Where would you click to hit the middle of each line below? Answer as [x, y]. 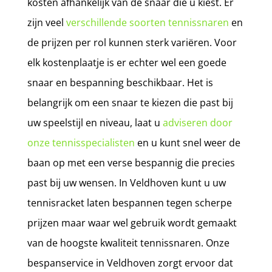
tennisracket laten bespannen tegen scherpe [129, 202]
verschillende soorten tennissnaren [147, 22]
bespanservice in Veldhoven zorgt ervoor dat [130, 263]
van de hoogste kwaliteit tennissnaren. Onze [128, 243]
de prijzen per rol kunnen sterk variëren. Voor [132, 42]
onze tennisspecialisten [81, 142]
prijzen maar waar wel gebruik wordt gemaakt [132, 223]
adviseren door [197, 122]
